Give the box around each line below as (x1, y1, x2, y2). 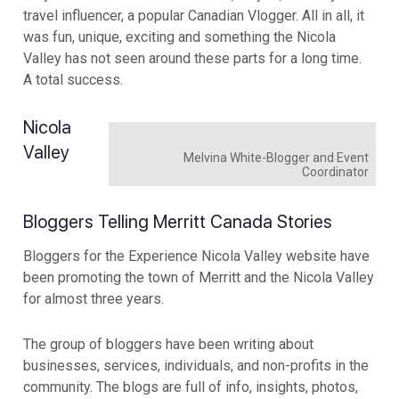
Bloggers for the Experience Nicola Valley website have (23, 248, 370, 265)
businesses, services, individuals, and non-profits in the (23, 357, 369, 374)
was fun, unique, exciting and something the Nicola (23, 28, 336, 46)
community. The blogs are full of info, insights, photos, (23, 379, 358, 395)
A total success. (23, 71, 126, 89)
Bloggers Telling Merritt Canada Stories (23, 211, 332, 233)
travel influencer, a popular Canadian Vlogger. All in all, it (23, 7, 364, 25)
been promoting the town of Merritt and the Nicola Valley (23, 269, 374, 286)
